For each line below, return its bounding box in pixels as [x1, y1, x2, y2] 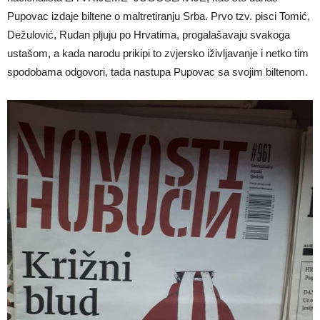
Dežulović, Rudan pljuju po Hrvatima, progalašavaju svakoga [7, 29, 290, 41]
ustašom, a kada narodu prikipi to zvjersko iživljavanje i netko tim [7, 47, 309, 59]
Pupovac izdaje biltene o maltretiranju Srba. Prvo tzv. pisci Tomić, [7, 10, 310, 22]
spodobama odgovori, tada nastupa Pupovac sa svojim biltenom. [7, 66, 308, 78]
